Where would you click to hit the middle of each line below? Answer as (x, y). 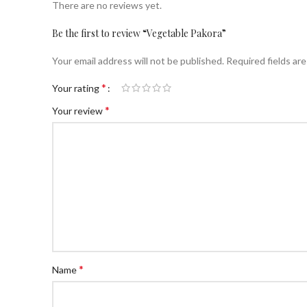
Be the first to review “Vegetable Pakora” (139, 33)
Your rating (77, 88)
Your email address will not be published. (138, 61)
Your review (78, 111)
